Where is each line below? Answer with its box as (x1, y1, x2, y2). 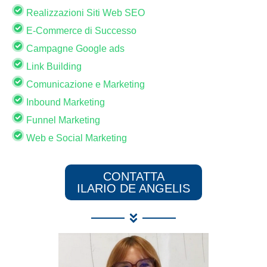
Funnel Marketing (24, 114, 100, 125)
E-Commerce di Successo (24, 25, 136, 36)
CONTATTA (103, 169, 164, 183)
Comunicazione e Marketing (24, 79, 145, 89)
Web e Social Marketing (24, 132, 127, 143)
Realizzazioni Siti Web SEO (24, 7, 145, 18)
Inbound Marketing (24, 97, 105, 107)
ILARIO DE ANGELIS (77, 181, 190, 195)
